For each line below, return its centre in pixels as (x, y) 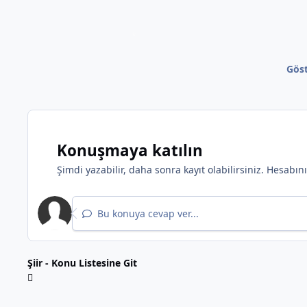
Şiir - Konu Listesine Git (82, 263)
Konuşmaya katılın (130, 151)
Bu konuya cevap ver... (147, 214)
